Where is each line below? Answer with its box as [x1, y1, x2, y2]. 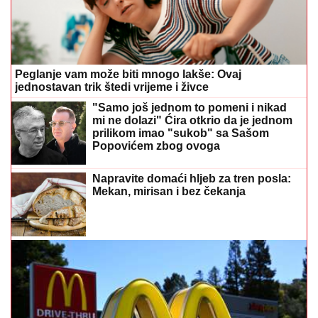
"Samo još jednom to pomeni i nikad [92, 102, 287, 114]
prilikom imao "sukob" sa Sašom [92, 127, 269, 139]
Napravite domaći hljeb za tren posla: [92, 172, 291, 185]
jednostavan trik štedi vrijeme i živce [15, 81, 209, 93]
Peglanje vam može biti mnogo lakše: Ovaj [15, 68, 241, 80]
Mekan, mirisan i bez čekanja [92, 185, 246, 198]
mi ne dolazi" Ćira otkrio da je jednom [92, 114, 292, 126]
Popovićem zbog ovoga [92, 140, 220, 152]
